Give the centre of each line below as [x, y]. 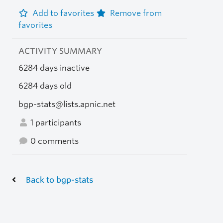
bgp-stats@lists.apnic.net [67, 105]
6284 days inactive [54, 68]
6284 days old [45, 86]
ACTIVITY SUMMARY [60, 51]
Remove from [136, 13]
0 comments [53, 141]
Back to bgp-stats [59, 180]
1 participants [55, 122]
